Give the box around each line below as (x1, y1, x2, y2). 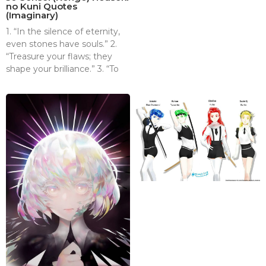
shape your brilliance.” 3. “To (6, 63, 119, 74)
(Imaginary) (6, 9, 58, 21)
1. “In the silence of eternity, (6, 26, 120, 37)
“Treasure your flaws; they (6, 50, 112, 62)
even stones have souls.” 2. (6, 38, 117, 49)
